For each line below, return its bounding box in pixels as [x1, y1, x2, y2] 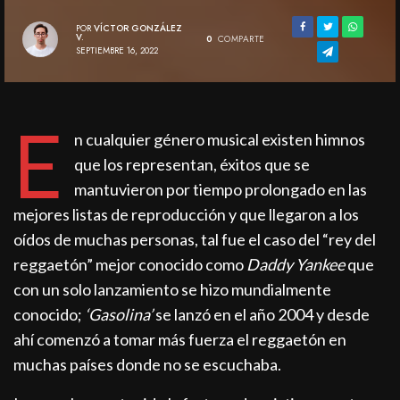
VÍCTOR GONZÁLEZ [94, 21, 182, 35]
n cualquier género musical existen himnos [73, 129, 365, 150]
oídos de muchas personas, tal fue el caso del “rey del [13, 229, 377, 250]
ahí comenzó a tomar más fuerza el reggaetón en [13, 329, 347, 350]
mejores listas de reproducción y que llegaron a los [13, 204, 360, 225]
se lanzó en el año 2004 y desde [153, 304, 371, 325]
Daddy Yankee [246, 254, 346, 275]
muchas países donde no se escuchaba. [13, 354, 282, 375]
